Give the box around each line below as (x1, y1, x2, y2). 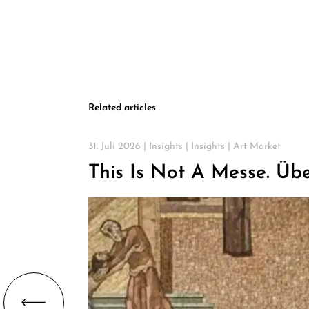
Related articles (88, 102, 157, 113)
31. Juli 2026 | (88, 141, 150, 152)
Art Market (233, 141, 281, 152)
